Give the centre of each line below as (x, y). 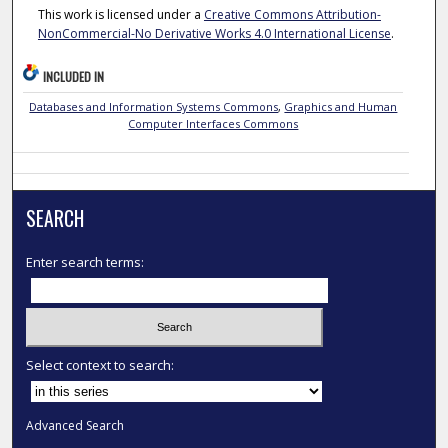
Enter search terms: (85, 262)
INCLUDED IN (74, 77)
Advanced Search (75, 425)
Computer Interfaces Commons (213, 124)
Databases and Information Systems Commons (154, 107)
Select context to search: (100, 364)
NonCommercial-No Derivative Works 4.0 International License (214, 33)
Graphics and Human (341, 107)
